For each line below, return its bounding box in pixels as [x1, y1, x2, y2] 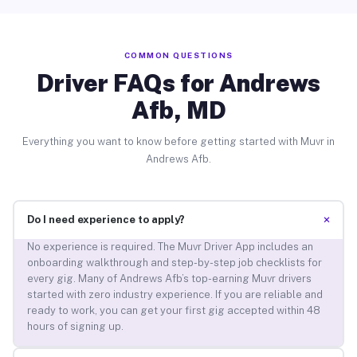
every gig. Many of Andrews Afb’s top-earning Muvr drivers [26, 273, 312, 285]
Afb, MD [131, 95, 226, 124]
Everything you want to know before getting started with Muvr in [22, 135, 335, 147]
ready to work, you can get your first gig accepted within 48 [26, 304, 320, 317]
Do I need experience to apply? [26, 214, 185, 226]
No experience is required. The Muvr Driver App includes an [26, 241, 313, 253]
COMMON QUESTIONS [124, 49, 233, 60]
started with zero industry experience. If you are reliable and [26, 288, 323, 301]
